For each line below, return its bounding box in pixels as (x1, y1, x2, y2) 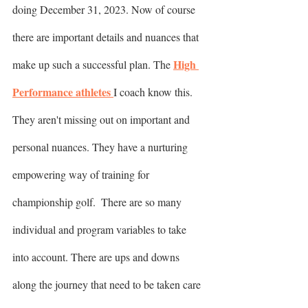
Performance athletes (12, 83, 113, 100)
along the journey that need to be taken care (12, 276, 203, 291)
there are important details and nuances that (12, 29, 201, 44)
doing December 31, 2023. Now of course (12, 1, 198, 16)
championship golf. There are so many (12, 194, 184, 209)
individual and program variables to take (12, 221, 189, 236)
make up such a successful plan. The (12, 56, 173, 71)
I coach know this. (113, 84, 195, 99)
